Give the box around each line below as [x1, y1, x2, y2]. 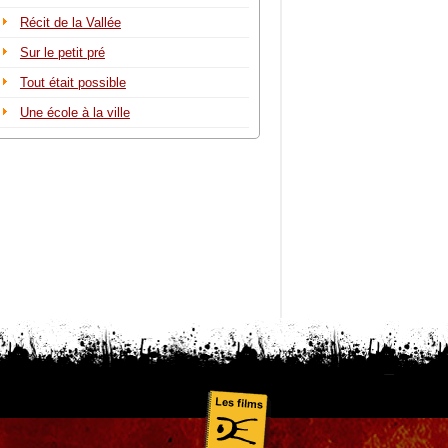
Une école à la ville [19, 104, 130, 120]
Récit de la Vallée [19, 14, 121, 30]
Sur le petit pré [19, 44, 105, 60]
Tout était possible [19, 74, 126, 90]
